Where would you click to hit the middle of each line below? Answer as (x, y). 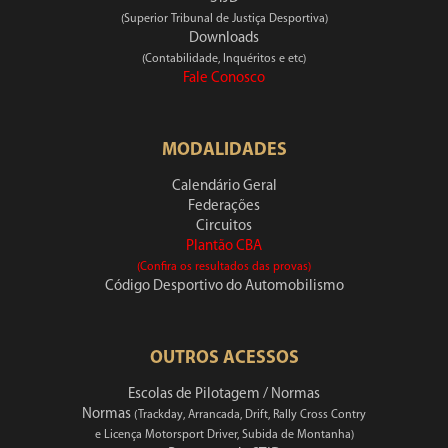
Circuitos (224, 226)
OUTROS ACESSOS (224, 358)
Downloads (224, 38)
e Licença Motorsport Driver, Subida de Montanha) (224, 435)
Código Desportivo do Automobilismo (224, 286)
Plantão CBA (224, 246)
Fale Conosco (224, 78)
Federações (224, 206)
